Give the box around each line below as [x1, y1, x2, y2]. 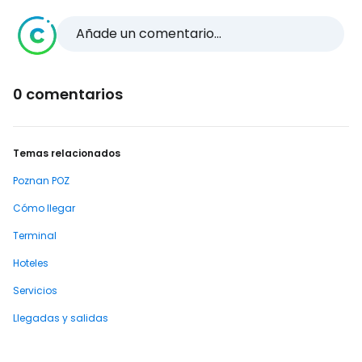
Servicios [13, 284, 57, 297]
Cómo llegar [13, 201, 75, 215]
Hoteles [13, 256, 48, 270]
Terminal [13, 229, 57, 242]
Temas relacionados [13, 146, 120, 160]
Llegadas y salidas [13, 311, 108, 325]
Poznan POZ [13, 174, 69, 187]
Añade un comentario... [76, 24, 221, 43]
